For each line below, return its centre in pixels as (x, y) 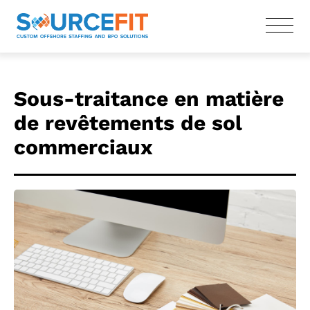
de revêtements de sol (128, 123)
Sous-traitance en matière (149, 99)
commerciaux (83, 147)
